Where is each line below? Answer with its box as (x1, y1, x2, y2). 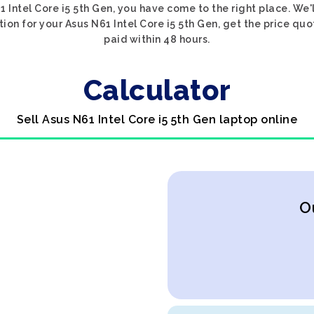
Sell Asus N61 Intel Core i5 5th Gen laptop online (16, 113, 298, 126)
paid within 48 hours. (104, 34, 210, 45)
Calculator (83, 74, 231, 107)
